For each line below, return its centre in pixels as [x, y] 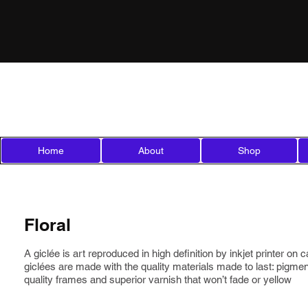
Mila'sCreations [103, 91]
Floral [47, 224]
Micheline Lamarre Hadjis [101, 108]
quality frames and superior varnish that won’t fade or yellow [158, 279]
